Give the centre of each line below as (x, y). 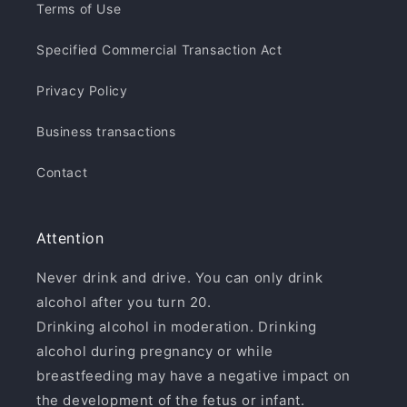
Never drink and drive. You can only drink (180, 278)
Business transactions (106, 131)
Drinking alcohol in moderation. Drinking (177, 327)
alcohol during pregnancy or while (155, 351)
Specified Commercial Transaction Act (159, 50)
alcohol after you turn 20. (124, 302)
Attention (70, 238)
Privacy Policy (82, 90)
